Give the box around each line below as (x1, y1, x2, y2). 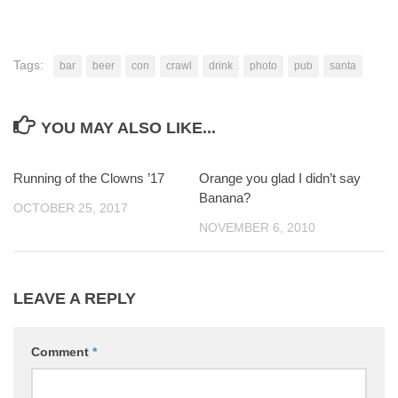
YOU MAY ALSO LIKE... (40, 119, 216, 137)
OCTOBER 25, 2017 (13, 201, 128, 215)
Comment (31, 345, 92, 360)
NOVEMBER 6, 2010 (199, 220, 315, 235)
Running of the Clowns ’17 (13, 171, 164, 186)
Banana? (199, 190, 251, 205)
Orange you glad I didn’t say (199, 171, 361, 186)
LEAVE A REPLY (13, 290, 136, 308)
